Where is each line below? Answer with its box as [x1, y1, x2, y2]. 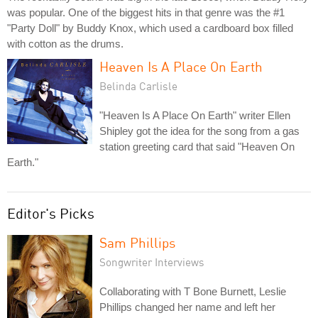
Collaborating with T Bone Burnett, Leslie [99, 285, 286, 297]
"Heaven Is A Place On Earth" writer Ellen [99, 109, 290, 121]
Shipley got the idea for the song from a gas [99, 125, 300, 137]
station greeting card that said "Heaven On [99, 141, 295, 153]
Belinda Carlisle [99, 79, 177, 92]
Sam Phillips [99, 234, 175, 251]
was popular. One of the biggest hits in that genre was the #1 [7, 6, 285, 18]
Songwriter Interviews [99, 256, 204, 268]
